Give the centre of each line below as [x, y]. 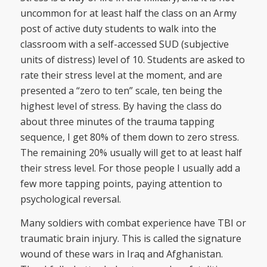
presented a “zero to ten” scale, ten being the [121, 91]
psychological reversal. [70, 199]
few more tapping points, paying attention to [121, 184]
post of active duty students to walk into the [118, 29]
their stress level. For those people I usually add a [130, 168]
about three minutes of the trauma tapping [117, 122]
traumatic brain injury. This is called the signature [131, 238]
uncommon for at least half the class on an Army [128, 13]
